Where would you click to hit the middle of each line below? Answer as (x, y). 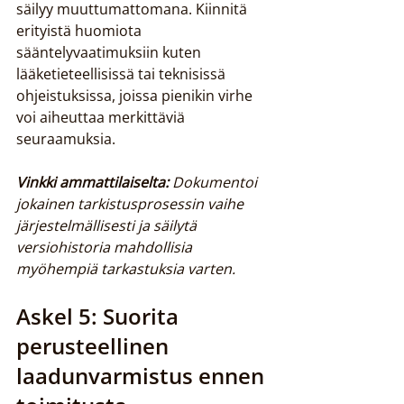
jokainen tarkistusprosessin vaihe (132, 204)
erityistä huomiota (81, 31)
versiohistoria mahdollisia (106, 247)
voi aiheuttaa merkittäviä (102, 117)
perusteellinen (95, 346)
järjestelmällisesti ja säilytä (108, 225)
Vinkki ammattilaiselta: (92, 182)
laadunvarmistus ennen (143, 376)
